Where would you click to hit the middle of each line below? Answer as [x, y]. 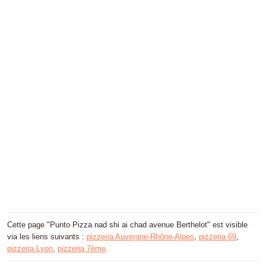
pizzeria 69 [218, 237]
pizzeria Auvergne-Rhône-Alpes [140, 237]
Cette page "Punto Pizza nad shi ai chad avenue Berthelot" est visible [127, 225]
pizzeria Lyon [30, 249]
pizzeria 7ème [82, 249]
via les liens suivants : [47, 237]
